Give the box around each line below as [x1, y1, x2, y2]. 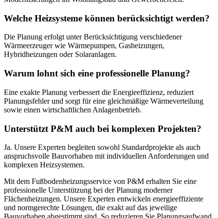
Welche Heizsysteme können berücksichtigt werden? [4, 13, 210, 23]
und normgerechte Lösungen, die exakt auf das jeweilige [4, 203, 177, 212]
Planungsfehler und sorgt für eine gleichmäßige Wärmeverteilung [4, 96, 203, 105]
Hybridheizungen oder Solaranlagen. [4, 50, 117, 59]
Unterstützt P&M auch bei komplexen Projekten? [4, 123, 201, 134]
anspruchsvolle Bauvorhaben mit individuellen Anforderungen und [4, 152, 209, 161]
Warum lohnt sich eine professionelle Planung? [4, 68, 190, 79]
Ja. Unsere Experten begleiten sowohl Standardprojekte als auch [4, 143, 200, 152]
